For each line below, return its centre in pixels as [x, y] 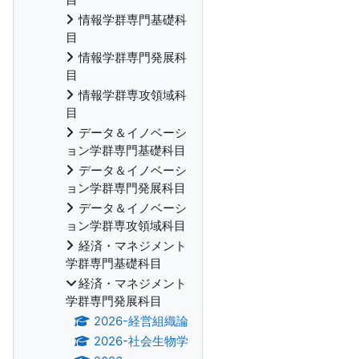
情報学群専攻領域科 [133, 95]
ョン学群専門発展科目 [126, 188]
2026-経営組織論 [141, 321]
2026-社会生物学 [141, 341]
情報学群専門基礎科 [133, 20]
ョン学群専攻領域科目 [126, 226]
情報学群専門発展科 [133, 57]
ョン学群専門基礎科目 [126, 150]
